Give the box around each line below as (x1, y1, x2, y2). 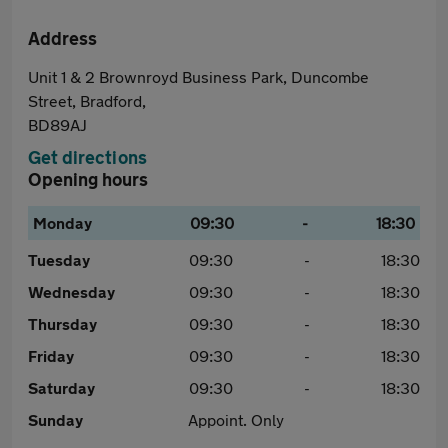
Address (28, 27, 97, 49)
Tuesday (28, 250, 90, 269)
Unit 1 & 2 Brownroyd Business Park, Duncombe (28, 67, 369, 86)
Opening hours (28, 168, 148, 190)
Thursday (28, 314, 97, 333)
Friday (28, 346, 74, 365)
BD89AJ (28, 115, 87, 134)
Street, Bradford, (28, 91, 146, 110)
